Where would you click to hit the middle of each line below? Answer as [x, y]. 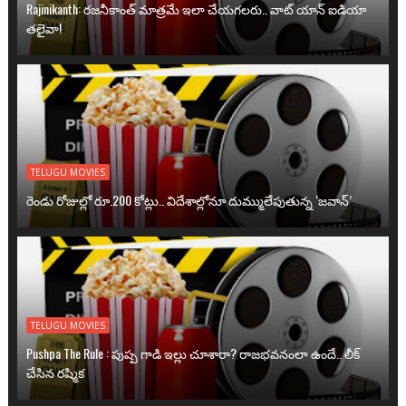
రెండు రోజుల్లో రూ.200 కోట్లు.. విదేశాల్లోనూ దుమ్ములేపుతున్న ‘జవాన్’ [188, 200]
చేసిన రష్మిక [55, 372]
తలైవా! [43, 28]
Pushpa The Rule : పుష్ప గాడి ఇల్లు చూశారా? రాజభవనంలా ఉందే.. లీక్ [193, 353]
